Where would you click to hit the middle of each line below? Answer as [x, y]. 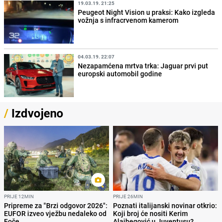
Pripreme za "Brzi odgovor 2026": [56, 205]
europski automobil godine [120, 73]
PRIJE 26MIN [128, 196]
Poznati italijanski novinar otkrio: [165, 205]
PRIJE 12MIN [19, 196]
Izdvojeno [36, 113]
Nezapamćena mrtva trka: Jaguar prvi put [143, 65]
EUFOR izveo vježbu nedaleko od [55, 213]
